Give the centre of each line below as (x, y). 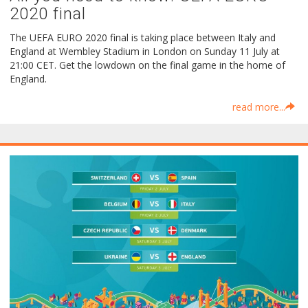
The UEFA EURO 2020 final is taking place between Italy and (143, 37)
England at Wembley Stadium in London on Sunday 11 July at (145, 51)
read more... (259, 107)
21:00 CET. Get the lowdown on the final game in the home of (147, 65)
